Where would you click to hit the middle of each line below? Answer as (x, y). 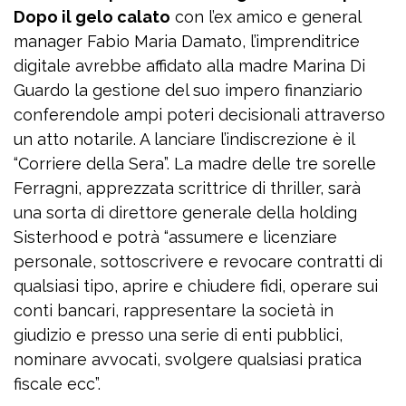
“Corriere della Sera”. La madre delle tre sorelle (195, 164)
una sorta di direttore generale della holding (185, 213)
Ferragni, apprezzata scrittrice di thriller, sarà (187, 188)
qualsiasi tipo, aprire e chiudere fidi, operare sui (196, 286)
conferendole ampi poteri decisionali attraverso (199, 115)
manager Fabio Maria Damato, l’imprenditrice (187, 42)
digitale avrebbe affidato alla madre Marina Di (189, 66)
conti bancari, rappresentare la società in (174, 311)
